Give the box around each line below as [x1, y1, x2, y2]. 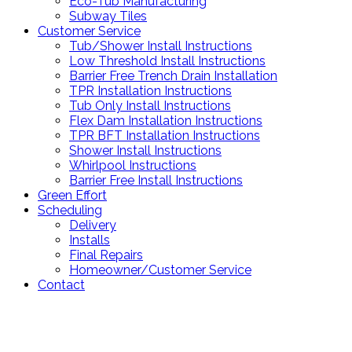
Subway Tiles [69, 9, 147, 24]
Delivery [69, 218, 116, 233]
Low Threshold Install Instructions [69, 53, 266, 69]
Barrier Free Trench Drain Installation [69, 68, 277, 84]
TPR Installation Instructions [69, 83, 232, 99]
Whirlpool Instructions [69, 158, 196, 174]
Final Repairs [69, 247, 143, 263]
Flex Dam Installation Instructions [69, 113, 262, 129]
